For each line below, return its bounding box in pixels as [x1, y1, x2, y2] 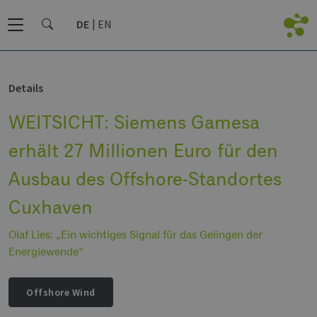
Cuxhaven [8, 195, 93, 218]
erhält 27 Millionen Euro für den [8, 139, 278, 161]
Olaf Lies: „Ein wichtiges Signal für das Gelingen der [8, 228, 263, 242]
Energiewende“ [8, 245, 83, 259]
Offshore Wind [26, 286, 96, 299]
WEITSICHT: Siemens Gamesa [8, 110, 260, 133]
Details [8, 81, 43, 95]
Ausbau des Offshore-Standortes [8, 167, 282, 190]
